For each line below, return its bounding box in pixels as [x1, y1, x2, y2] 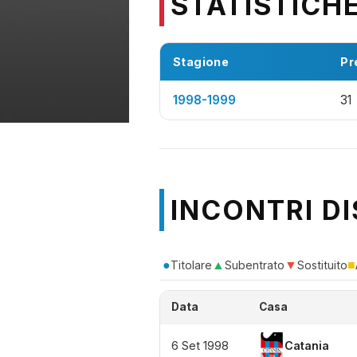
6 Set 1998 [171, 338, 229, 352]
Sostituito [297, 257, 347, 272]
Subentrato [225, 257, 284, 272]
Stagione [173, 55, 229, 69]
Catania [284, 338, 329, 352]
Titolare [171, 257, 212, 272]
